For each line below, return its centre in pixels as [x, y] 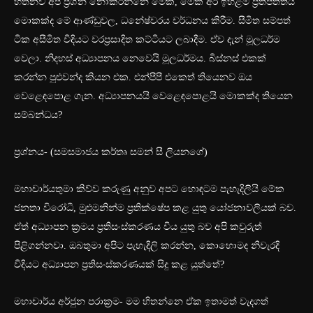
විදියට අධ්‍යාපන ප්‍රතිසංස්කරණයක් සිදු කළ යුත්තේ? [119, 265]
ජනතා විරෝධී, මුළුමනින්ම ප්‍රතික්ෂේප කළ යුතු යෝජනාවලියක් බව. [155, 208]
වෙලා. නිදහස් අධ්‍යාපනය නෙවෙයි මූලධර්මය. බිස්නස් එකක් [140, 59]
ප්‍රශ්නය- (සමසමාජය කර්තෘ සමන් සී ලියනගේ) [111, 152]
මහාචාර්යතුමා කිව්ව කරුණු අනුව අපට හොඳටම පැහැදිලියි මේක [149, 189]
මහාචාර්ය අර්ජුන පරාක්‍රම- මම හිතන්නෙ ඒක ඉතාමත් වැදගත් [141, 302]
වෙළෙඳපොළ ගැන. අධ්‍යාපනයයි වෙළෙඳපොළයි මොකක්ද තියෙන [153, 96]
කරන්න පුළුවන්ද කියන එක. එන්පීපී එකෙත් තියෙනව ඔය [133, 78]
